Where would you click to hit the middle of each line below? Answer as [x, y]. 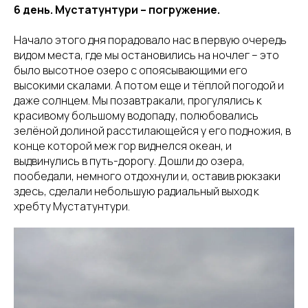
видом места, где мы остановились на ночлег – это [146, 55]
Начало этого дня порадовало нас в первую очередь [150, 40]
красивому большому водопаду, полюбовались [136, 115]
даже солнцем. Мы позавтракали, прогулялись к [138, 100]
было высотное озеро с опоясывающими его [131, 70]
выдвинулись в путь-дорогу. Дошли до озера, [129, 161]
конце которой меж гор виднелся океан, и [123, 145]
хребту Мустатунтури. [72, 206]
